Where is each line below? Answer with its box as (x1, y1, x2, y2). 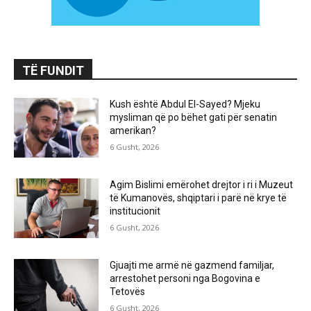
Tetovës (110, 285, 146, 297)
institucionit (110, 205, 161, 217)
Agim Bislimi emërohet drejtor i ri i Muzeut (110, 178, 294, 190)
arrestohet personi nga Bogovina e (110, 272, 261, 284)
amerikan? (110, 125, 157, 137)
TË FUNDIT (22, 63, 84, 78)
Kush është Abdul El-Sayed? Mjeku (110, 99, 261, 110)
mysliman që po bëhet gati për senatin (110, 112, 278, 124)
